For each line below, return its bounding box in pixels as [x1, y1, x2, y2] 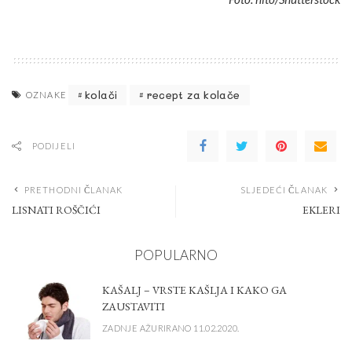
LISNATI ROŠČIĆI [12, 202, 101, 217]
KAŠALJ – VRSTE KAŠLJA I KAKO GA [102, 282, 287, 297]
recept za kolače [146, 88, 240, 102]
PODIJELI [32, 140, 75, 151]
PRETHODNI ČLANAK [24, 184, 123, 195]
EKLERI [302, 202, 340, 217]
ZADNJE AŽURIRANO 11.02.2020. [102, 323, 240, 334]
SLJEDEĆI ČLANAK [240, 184, 328, 195]
